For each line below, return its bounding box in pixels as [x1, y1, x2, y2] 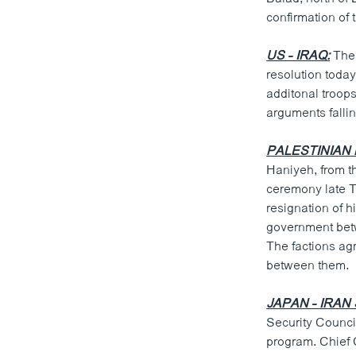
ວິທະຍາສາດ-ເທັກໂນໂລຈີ [13, 7, 136, 29]
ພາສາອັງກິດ [13, 64, 72, 86]
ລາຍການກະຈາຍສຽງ [25, 155, 124, 168]
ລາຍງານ [25, 184, 66, 196]
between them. [266, 255, 350, 277]
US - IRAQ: [266, 45, 331, 68]
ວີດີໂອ [13, 93, 43, 114]
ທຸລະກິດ [13, 36, 52, 57]
